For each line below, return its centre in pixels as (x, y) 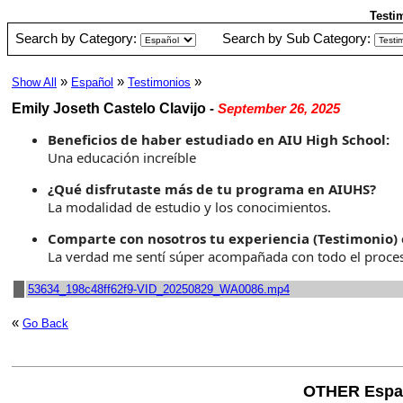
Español (92, 82)
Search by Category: (78, 38)
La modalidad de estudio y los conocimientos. (189, 207)
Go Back (45, 323)
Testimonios (159, 82)
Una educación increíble (122, 157)
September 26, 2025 (279, 108)
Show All (34, 82)
